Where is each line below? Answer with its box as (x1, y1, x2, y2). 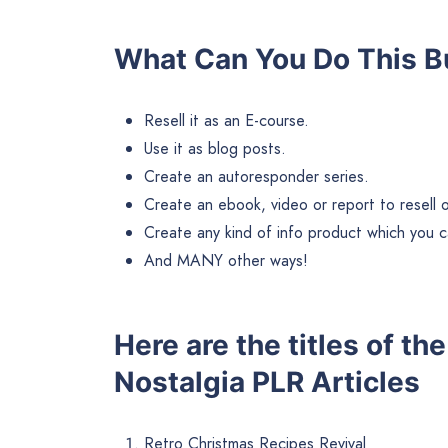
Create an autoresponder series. (144, 164, 369, 188)
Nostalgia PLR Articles (114, 364, 420, 399)
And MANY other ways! (144, 248, 308, 272)
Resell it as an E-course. (144, 108, 309, 132)
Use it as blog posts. (144, 136, 286, 160)
